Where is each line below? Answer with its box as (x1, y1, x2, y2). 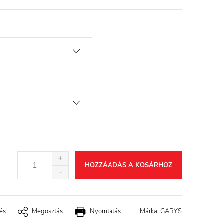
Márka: (140, 207, 160, 216)
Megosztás (32, 207, 63, 216)
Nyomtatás (90, 207, 121, 216)
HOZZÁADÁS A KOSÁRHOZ (84, 160, 172, 170)
